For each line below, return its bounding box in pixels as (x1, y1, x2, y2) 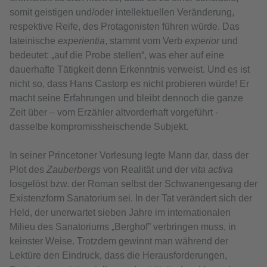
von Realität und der (103, 164, 191, 175)
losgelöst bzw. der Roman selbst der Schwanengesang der (10, 179, 257, 190)
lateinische (10, 36, 58, 46)
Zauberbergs (46, 164, 103, 175)
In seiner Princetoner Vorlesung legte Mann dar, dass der (10, 150, 249, 161)
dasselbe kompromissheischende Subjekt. (10, 122, 188, 132)
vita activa (191, 164, 233, 175)
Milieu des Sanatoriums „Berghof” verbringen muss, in (10, 222, 236, 232)
